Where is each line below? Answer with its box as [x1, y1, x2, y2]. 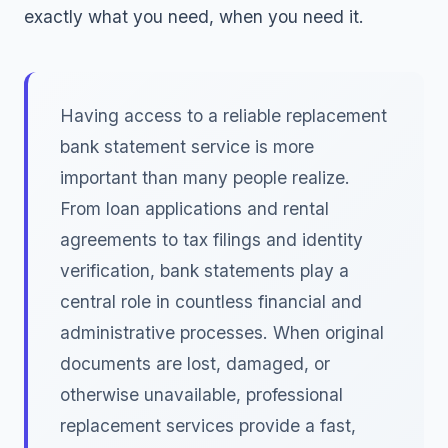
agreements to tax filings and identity [60, 229, 363, 250]
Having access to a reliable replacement [60, 105, 387, 126]
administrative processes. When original [60, 322, 384, 343]
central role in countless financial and [60, 291, 362, 312]
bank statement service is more [60, 136, 314, 157]
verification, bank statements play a [60, 260, 349, 281]
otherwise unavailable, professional [60, 384, 343, 405]
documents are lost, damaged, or [60, 353, 330, 374]
